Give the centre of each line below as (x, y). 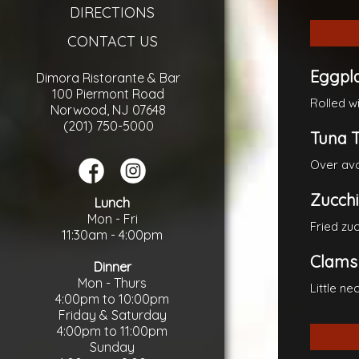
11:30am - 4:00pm (112, 235)
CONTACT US (112, 41)
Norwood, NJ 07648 (108, 110)
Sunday (112, 347)
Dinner (112, 267)
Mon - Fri (112, 219)
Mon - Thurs (112, 283)
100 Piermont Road (108, 94)
